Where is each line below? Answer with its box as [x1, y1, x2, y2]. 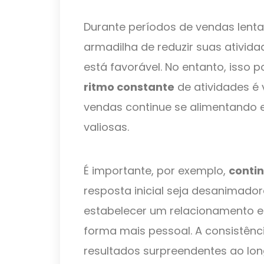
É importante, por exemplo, [84, 163, 229, 179]
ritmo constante [84, 80, 174, 95]
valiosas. [84, 120, 129, 135]
